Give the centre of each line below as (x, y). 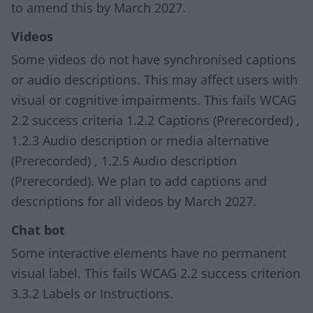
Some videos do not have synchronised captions (154, 59)
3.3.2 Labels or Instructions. (92, 293)
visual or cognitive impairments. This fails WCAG (154, 100)
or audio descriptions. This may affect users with (154, 80)
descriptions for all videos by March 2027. (136, 201)
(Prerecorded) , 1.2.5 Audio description (124, 161)
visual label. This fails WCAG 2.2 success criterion (156, 273)
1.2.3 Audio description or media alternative (140, 140)
